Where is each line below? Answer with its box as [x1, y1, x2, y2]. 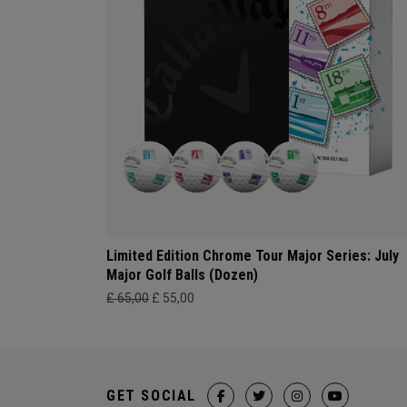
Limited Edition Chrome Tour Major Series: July [106, 246, 399, 264]
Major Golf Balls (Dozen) [106, 265, 258, 283]
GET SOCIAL [106, 386, 196, 404]
